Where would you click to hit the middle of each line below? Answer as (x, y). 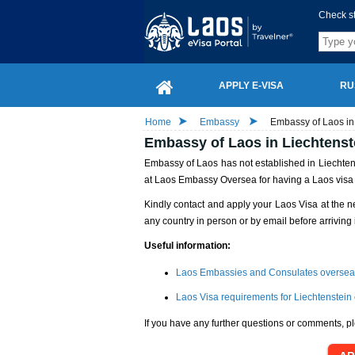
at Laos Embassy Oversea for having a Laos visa (249, 180)
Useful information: (187, 246)
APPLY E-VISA (251, 85)
